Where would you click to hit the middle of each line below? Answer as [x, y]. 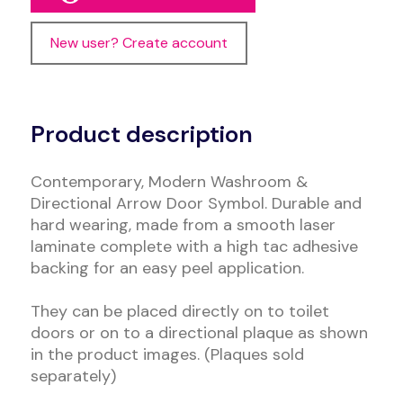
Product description [141, 134]
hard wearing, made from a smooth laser [183, 225]
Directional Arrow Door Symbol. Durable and [196, 204]
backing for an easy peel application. [167, 269]
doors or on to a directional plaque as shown [199, 333]
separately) [73, 376]
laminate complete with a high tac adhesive [194, 247]
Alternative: [85, 100]
